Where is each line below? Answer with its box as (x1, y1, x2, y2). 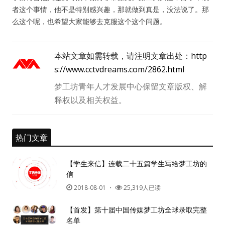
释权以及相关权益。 (54, 94, 127, 105)
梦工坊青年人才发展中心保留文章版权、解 (54, 81, 207, 92)
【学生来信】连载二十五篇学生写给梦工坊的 (66, 159, 207, 168)
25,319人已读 (122, 183, 161, 192)
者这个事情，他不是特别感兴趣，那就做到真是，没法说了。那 (12, 5, 209, 14)
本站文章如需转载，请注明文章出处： (54, 50, 191, 61)
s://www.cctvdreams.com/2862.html (54, 64, 184, 75)
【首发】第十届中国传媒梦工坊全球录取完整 (66, 205, 207, 214)
